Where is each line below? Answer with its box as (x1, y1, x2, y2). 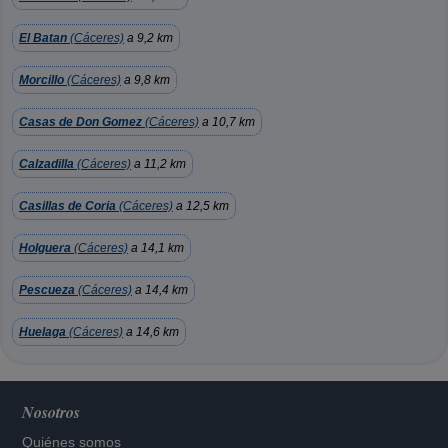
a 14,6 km (123, 325, 179, 339)
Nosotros (22, 401, 81, 423)
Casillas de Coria (19, 199, 116, 213)
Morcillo (19, 73, 64, 87)
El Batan (19, 31, 67, 45)
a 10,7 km (199, 115, 255, 129)
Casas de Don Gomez (19, 115, 142, 129)
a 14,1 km (128, 241, 184, 255)
